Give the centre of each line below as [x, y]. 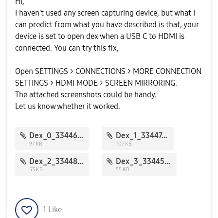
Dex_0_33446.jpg [81, 136]
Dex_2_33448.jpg [81, 161]
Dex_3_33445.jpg [168, 161]
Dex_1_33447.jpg [165, 136]
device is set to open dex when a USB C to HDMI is [100, 36]
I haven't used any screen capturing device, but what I [105, 13]
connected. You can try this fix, [67, 48]
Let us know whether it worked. [68, 106]
